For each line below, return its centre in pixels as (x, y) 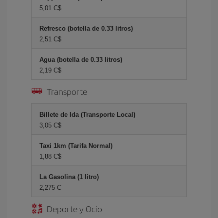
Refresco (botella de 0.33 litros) (86, 28)
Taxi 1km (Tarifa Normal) (76, 146)
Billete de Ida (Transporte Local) (87, 115)
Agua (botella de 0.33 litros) (81, 60)
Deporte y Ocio (74, 209)
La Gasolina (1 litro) (69, 177)
